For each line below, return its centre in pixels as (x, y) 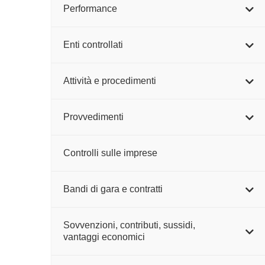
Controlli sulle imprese (110, 153)
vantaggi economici (104, 237)
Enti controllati (93, 45)
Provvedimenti (93, 117)
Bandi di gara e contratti (113, 189)
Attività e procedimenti (110, 81)
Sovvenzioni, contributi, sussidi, (129, 225)
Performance (90, 9)
